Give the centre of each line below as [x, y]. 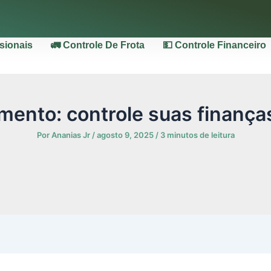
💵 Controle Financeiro [214, 45]
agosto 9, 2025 [126, 135]
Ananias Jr [71, 135]
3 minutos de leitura [197, 135]
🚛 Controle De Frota [97, 45]
